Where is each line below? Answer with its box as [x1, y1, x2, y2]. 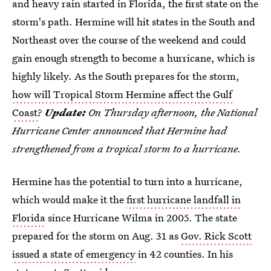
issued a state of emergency [12, 247, 135, 261]
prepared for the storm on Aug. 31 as [12, 229, 181, 243]
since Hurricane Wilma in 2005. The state [45, 211, 237, 224]
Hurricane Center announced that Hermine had [12, 123, 227, 137]
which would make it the [12, 192, 126, 206]
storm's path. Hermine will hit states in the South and [12, 15, 255, 28]
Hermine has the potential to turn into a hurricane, [12, 174, 243, 188]
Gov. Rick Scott [181, 229, 252, 243]
